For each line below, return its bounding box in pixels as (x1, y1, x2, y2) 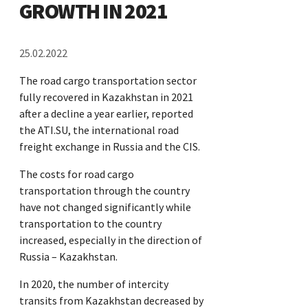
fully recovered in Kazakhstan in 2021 (19, 89, 193, 104)
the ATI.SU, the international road (19, 122, 179, 137)
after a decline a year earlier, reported (19, 106, 193, 120)
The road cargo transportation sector (19, 73, 197, 87)
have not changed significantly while (19, 199, 191, 214)
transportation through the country (19, 183, 190, 197)
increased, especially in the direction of (19, 232, 202, 247)
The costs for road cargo (19, 166, 134, 181)
